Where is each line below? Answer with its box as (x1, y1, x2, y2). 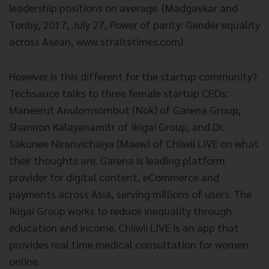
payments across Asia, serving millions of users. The (9, 186, 252, 201)
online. (9, 253, 40, 268)
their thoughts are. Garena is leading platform (9, 153, 225, 167)
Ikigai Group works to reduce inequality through (9, 203, 232, 217)
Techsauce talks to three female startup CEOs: (9, 85, 228, 100)
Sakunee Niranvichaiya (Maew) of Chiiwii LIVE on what (9, 136, 259, 150)
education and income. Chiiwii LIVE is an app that (9, 220, 239, 234)
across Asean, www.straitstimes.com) (9, 34, 183, 48)
